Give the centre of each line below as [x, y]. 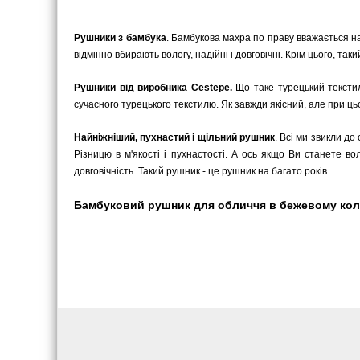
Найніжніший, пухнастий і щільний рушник [174, 138]
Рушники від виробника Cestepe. [153, 88]
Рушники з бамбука [120, 38]
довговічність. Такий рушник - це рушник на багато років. [202, 172]
